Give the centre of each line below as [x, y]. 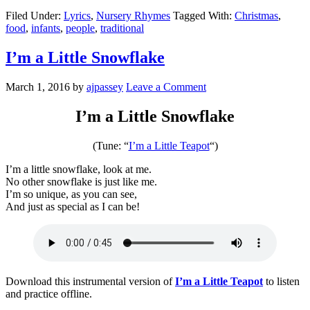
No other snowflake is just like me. [81, 181]
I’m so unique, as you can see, [71, 194]
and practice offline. [49, 293]
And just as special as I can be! [73, 206]
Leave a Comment [166, 86]
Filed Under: [35, 16]
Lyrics [77, 16]
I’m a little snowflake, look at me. [79, 169]
